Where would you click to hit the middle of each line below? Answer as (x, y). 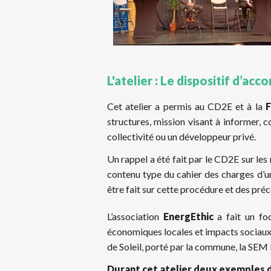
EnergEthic (188, 217)
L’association (135, 217)
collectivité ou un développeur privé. (181, 137)
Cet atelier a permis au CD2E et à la (186, 106)
